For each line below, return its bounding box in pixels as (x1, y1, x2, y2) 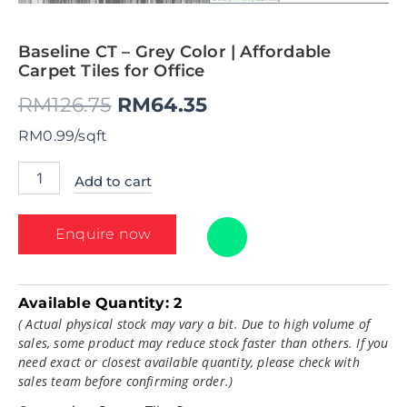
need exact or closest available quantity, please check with (18, 353, 360, 371)
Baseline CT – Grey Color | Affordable (18, 40, 332, 62)
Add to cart (74, 173, 152, 190)
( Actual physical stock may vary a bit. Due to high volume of (18, 315, 371, 333)
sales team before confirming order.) (18, 372, 233, 390)
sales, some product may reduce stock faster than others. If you (18, 334, 389, 352)
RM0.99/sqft (18, 126, 108, 144)
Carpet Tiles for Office (18, 59, 205, 81)
